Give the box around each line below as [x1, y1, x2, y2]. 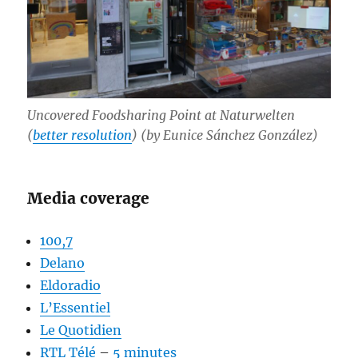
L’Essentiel [40, 299, 111, 316]
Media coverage [27, 188, 150, 208]
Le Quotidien [40, 321, 122, 338]
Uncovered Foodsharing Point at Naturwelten [27, 106, 296, 123]
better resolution [33, 126, 133, 143]
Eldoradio [40, 276, 101, 293]
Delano [40, 254, 86, 271]
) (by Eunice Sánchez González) [132, 126, 319, 143]
